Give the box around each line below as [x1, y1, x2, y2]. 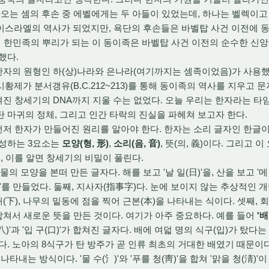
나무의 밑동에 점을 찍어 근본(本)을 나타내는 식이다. [20, 195, 235, 206]
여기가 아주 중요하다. [123, 210, 214, 220]
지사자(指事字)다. [74, 181, 148, 192]
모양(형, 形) [62, 138, 109, 148]
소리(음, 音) [113, 138, 160, 148]
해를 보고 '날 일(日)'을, [120, 166, 214, 177]
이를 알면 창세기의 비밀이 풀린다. [3, 152, 144, 163]
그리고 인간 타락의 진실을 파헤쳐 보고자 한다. [57, 109, 247, 119]
